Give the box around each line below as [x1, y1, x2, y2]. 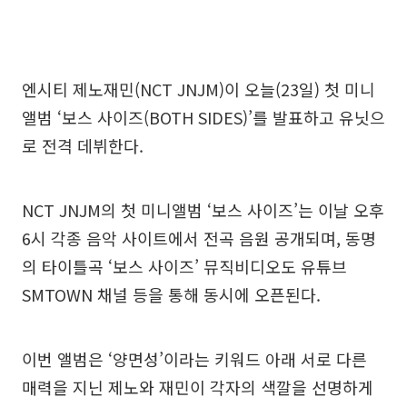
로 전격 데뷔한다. [22, 133, 144, 157]
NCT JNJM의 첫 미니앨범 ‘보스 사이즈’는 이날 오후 [22, 197, 384, 222]
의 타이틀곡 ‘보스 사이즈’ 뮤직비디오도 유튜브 [22, 253, 347, 278]
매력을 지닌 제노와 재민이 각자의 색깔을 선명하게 [22, 374, 373, 399]
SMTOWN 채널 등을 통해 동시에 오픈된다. [22, 282, 321, 306]
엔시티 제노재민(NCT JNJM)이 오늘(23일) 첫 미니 [22, 76, 375, 101]
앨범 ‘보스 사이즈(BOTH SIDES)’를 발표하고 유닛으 [22, 104, 385, 129]
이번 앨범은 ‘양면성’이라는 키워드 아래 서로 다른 [22, 346, 367, 371]
